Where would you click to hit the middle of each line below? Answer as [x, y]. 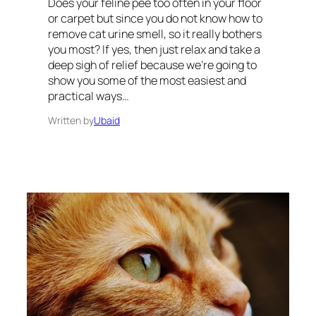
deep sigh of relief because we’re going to [152, 65]
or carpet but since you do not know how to [155, 19]
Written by [71, 121]
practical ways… [89, 96]
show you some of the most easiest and [147, 81]
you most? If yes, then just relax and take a [154, 50]
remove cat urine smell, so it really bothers [155, 34]
